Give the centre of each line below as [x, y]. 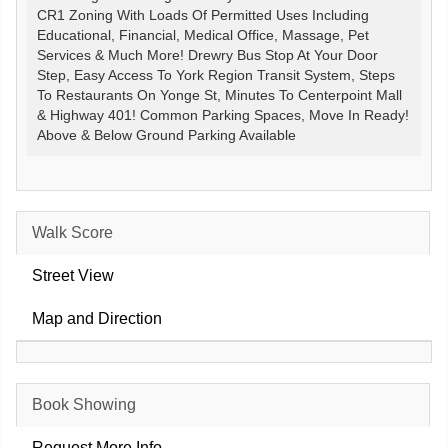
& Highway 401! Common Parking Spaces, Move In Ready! [223, 115]
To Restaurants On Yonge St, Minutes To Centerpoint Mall [219, 95]
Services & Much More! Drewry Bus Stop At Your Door [207, 55]
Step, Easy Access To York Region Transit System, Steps [216, 75]
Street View [73, 275]
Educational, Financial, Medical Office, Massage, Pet [203, 35]
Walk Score [72, 232]
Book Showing [84, 404]
